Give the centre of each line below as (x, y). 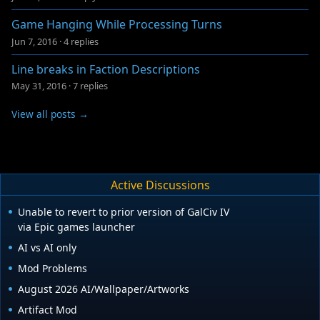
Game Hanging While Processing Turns (117, 25)
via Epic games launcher (76, 227)
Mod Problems (52, 269)
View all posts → (50, 114)
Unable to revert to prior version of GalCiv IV (124, 212)
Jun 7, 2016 (34, 41)
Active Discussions (160, 185)
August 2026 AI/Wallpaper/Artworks (104, 289)
